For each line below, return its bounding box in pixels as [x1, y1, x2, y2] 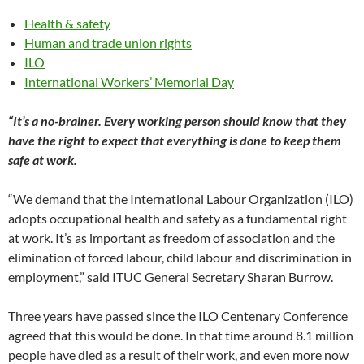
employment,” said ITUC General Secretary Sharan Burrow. [8, 269, 333, 284]
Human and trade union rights [24, 35, 192, 50]
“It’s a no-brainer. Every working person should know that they [8, 113, 346, 128]
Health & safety [24, 15, 110, 31]
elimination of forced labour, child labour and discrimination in [8, 249, 352, 265]
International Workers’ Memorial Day [24, 74, 234, 89]
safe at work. [8, 152, 77, 167]
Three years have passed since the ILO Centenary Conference [8, 308, 348, 323]
